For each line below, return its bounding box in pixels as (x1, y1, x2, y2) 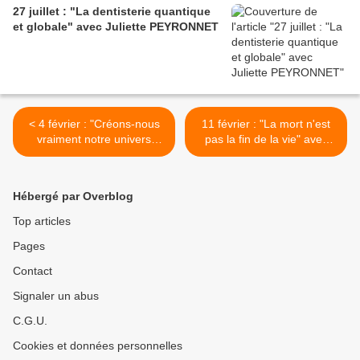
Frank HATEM (58, 163, 130, 177)
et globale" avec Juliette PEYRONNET (13, 20, 219, 34)
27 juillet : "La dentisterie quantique (13, 5, 211, 18)
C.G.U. (13, 314, 47, 328)
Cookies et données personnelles (13, 339, 182, 353)
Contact (13, 264, 52, 278)
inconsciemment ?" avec (32, 148, 156, 162)
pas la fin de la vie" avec (204, 133, 328, 146)
